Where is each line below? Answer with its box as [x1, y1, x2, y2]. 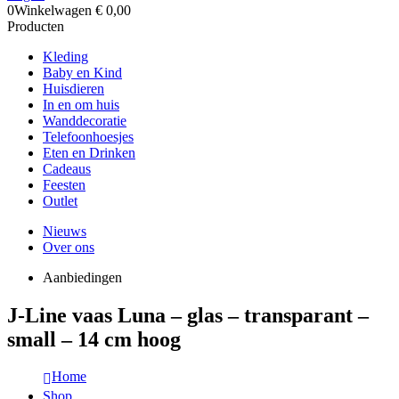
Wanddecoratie [43, 112, 126, 128]
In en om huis [43, 96, 119, 112]
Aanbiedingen [43, 269, 122, 285]
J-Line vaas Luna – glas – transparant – [7, 303, 369, 327]
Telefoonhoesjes [43, 128, 134, 144]
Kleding [43, 48, 88, 64]
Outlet [43, 192, 77, 208]
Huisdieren [43, 80, 104, 96]
